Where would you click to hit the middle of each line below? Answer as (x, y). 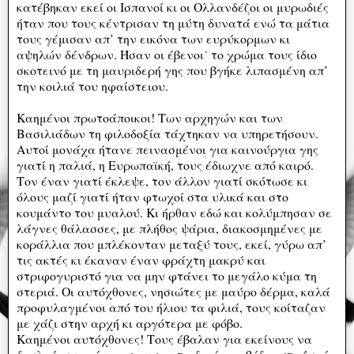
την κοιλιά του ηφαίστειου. (92, 85)
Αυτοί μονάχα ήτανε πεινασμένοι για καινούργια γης (168, 149)
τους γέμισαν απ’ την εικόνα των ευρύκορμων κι (153, 38)
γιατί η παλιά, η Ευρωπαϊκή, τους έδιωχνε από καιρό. (165, 164)
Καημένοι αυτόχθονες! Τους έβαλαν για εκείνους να (164, 338)
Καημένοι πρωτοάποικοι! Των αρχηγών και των (150, 117)
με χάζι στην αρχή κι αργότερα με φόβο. (130, 322)
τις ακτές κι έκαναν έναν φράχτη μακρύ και (141, 259)
